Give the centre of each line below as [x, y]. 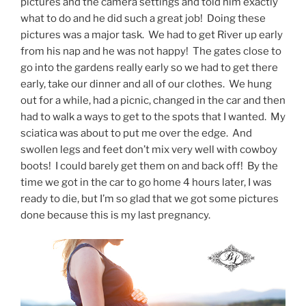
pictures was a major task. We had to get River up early [152, 35]
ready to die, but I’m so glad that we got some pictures [150, 199]
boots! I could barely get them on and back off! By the [149, 166]
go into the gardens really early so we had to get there [149, 68]
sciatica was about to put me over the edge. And [136, 134]
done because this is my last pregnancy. [115, 215]
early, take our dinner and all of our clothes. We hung [146, 84]
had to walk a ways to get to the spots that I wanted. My [153, 117]
